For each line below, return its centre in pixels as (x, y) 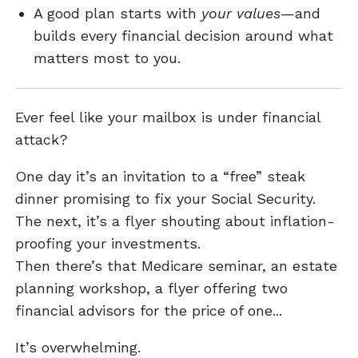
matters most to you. (107, 58)
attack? (42, 140)
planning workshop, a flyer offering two (152, 288)
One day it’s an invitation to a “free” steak (161, 177)
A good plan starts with (117, 14)
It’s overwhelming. (78, 348)
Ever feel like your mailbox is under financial (168, 117)
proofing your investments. (108, 244)
